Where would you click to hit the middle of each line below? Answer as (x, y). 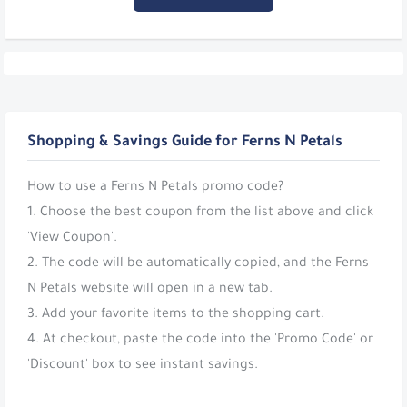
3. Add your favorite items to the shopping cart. (176, 315)
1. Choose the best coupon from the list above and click (200, 213)
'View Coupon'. (72, 238)
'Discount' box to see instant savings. (143, 366)
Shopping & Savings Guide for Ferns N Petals (185, 142)
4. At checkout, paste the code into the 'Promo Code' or (200, 340)
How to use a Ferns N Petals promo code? (155, 188)
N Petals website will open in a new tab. (150, 289)
